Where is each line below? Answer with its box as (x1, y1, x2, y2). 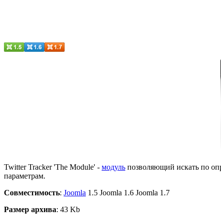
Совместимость (4, 188, 60, 197)
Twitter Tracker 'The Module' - (4, 162, 102, 171)
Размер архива (4, 205, 56, 214)
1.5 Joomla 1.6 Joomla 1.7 (86, 188, 170, 197)
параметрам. (4, 171, 45, 180)
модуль (102, 162, 125, 171)
